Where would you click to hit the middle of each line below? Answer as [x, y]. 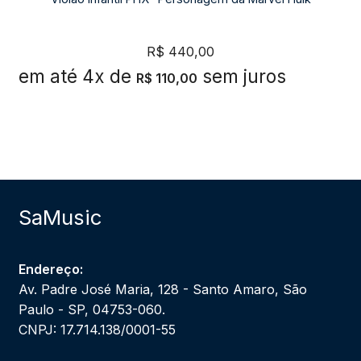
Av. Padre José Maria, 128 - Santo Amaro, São [162, 289]
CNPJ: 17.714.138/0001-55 [97, 329]
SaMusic [60, 217]
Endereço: [50, 269]
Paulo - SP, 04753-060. [91, 309]
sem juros [244, 77]
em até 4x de [75, 77]
